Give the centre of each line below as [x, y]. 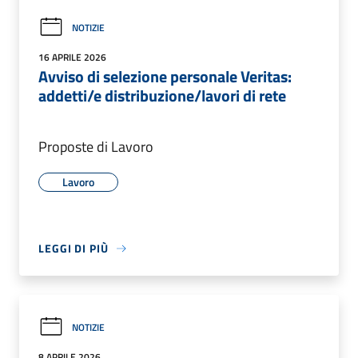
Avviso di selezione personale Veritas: [165, 77]
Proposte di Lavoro [96, 147]
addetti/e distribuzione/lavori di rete [162, 96]
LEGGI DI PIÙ [74, 249]
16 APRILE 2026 [72, 58]
